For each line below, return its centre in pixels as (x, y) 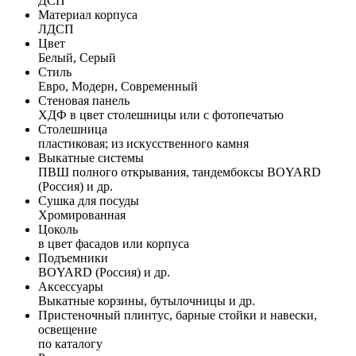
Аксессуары (71, 286)
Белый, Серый (77, 57)
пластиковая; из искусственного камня (143, 143)
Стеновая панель (84, 100)
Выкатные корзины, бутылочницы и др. (147, 300)
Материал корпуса (88, 14)
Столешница (73, 129)
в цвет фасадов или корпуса (114, 243)
